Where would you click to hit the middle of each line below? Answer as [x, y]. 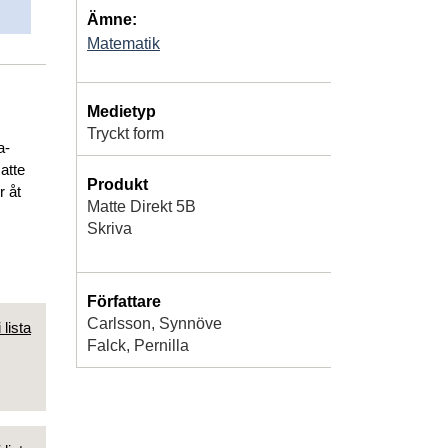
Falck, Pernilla [138, 345]
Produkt [117, 184]
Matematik [123, 43]
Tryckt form [125, 133]
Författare [124, 301]
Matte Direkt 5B [141, 206]
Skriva [109, 228]
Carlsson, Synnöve [154, 323]
